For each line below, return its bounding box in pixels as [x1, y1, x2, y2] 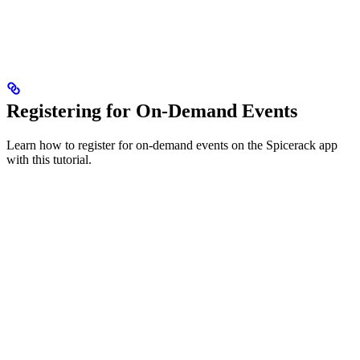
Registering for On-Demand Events [6, 100, 297, 121]
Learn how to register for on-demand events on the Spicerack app [6, 137, 337, 152]
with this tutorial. [6, 152, 92, 166]
